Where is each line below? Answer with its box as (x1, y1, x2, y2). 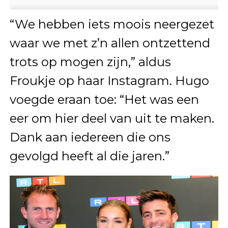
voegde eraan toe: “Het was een (9, 92, 199, 107)
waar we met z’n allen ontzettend (9, 36, 210, 51)
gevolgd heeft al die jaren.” (9, 149, 169, 164)
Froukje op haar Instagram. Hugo (9, 73, 209, 89)
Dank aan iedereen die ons (9, 130, 170, 145)
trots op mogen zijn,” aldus (9, 54, 171, 70)
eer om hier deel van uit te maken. (9, 111, 214, 126)
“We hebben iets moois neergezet (9, 17, 214, 32)
